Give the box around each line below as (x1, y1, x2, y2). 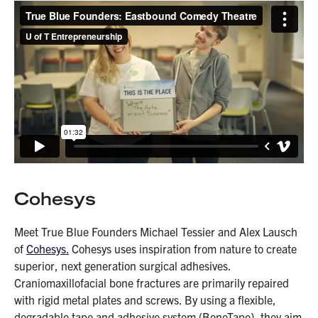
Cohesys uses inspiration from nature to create (69, 241, 297, 256)
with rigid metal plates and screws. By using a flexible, (14, 292, 276, 307)
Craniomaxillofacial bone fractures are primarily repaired (14, 275, 289, 290)
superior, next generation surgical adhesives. (14, 258, 231, 273)
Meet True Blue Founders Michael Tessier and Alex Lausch (14, 224, 297, 238)
